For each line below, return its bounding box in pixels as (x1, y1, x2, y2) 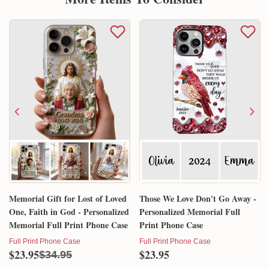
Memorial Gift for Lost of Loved (9, 192, 127, 205)
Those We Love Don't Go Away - (139, 192, 256, 205)
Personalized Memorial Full (139, 205, 240, 218)
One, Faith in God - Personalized (9, 205, 129, 218)
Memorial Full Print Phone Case (9, 218, 128, 231)
